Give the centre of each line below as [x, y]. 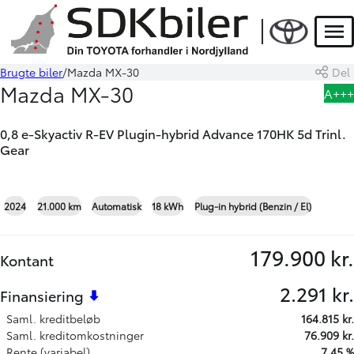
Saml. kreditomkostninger [75, 335]
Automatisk [116, 205]
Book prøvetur [85, 75]
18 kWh [168, 205]
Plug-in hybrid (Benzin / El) [252, 205]
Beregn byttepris [269, 75]
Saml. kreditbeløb [53, 318]
